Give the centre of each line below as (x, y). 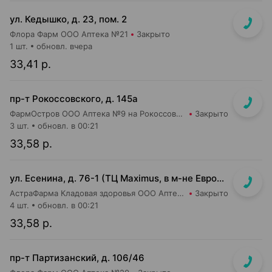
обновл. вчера (64, 46)
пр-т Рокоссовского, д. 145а (74, 99)
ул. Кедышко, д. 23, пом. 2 (68, 19)
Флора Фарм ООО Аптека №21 (69, 34)
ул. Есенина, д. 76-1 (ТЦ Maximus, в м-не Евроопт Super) (220, 178)
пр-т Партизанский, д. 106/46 (77, 258)
